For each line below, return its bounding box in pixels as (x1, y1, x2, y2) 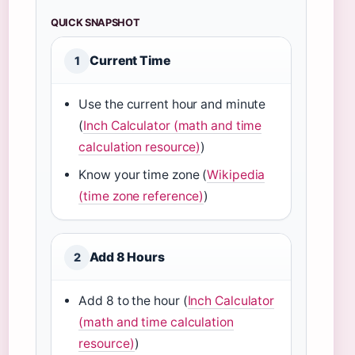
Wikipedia (207, 167, 265, 182)
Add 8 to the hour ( (78, 293, 188, 308)
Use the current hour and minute (78, 97, 266, 112)
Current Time (90, 53, 170, 68)
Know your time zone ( (78, 167, 208, 182)
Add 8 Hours (90, 250, 165, 265)
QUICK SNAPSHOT (51, 17, 140, 29)
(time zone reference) (78, 189, 204, 204)
